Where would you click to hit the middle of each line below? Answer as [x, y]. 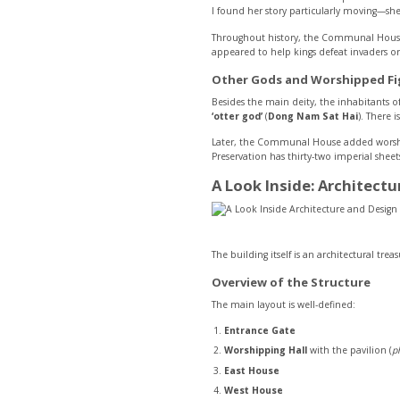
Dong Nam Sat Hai [313, 116]
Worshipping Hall [265, 350]
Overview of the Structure [291, 283]
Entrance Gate [259, 331]
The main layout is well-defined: [283, 304]
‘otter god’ [237, 116]
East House [251, 370]
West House [253, 390]
